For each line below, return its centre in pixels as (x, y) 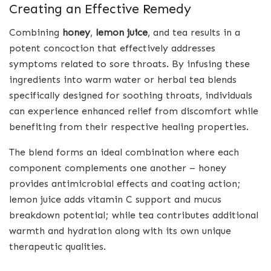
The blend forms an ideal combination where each (124, 152)
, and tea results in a (194, 33)
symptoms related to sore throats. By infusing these (129, 64)
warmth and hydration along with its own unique (120, 231)
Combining (36, 33)
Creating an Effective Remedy (100, 9)
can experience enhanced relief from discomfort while (134, 111)
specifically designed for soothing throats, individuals (131, 96)
